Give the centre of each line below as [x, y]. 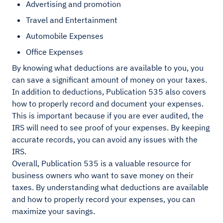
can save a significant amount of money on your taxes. [110, 80]
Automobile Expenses [65, 36]
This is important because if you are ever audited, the [108, 116]
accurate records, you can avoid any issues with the [105, 140]
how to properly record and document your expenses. [108, 104]
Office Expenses [55, 52]
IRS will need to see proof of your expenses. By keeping [111, 128]
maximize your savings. [54, 211]
